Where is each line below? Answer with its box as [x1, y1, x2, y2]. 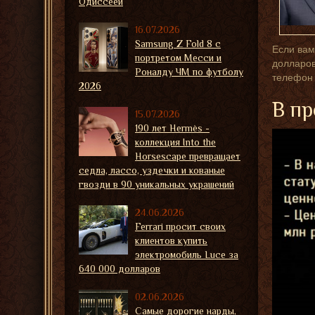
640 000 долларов [79, 263, 160, 274]
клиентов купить [135, 235, 207, 246]
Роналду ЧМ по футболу [135, 66, 243, 77]
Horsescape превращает [135, 150, 240, 162]
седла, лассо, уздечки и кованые [79, 165, 225, 176]
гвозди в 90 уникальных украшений [79, 179, 234, 190]
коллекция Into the [135, 136, 216, 148]
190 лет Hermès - [135, 122, 210, 134]
